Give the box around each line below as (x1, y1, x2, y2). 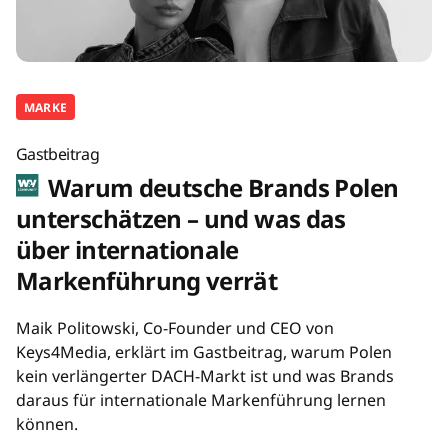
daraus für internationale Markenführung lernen (16, 388, 386, 411)
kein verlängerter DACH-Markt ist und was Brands (16, 364, 394, 387)
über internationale (16, 232, 239, 266)
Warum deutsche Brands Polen (42, 170, 399, 204)
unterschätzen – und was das (16, 201, 346, 235)
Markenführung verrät (16, 263, 278, 297)
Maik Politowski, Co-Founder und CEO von (16, 316, 334, 339)
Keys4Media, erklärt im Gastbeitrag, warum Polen (16, 340, 392, 363)
